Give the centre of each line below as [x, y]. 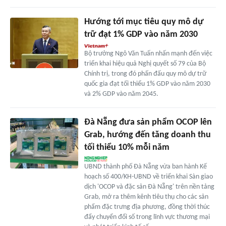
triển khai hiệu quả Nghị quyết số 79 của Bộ [145, 64]
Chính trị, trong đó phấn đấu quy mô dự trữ [145, 74]
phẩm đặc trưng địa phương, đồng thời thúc [147, 207]
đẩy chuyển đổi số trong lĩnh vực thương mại [147, 217]
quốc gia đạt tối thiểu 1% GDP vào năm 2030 [147, 84]
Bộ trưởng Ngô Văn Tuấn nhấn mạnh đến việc [148, 53]
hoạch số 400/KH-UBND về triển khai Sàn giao [148, 177]
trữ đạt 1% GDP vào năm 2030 [141, 34]
